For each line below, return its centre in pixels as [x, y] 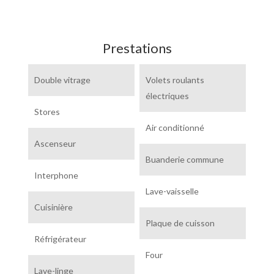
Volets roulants [175, 80]
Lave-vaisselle [172, 191]
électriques [167, 96]
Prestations [137, 48]
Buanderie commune [184, 159]
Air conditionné [175, 128]
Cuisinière [54, 207]
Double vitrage [63, 80]
